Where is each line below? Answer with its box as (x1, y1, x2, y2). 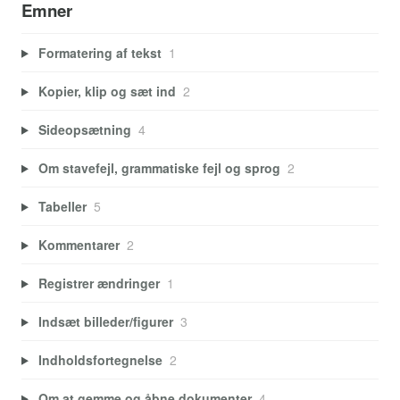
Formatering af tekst (37, 43, 162, 62)
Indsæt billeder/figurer (37, 312, 173, 330)
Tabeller (37, 196, 87, 215)
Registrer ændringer (37, 273, 160, 292)
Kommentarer (37, 235, 120, 254)
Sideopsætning (37, 120, 131, 138)
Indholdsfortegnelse (37, 350, 162, 369)
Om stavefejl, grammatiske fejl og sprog (37, 158, 280, 177)
